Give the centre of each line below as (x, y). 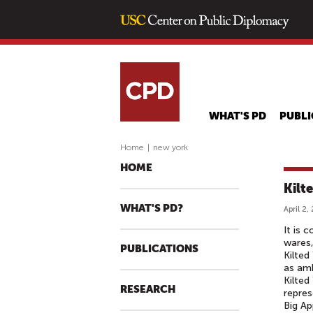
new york (170, 147)
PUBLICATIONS (159, 249)
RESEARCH (148, 290)
